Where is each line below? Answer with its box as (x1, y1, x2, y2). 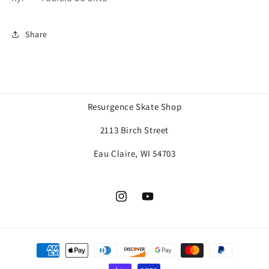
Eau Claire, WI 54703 (93, 148, 176, 159)
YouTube (141, 197, 174, 208)
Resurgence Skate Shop (87, 101, 182, 113)
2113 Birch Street (100, 124, 169, 136)
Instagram (114, 197, 154, 208)
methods (20, 255, 56, 267)
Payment (20, 239, 56, 250)
